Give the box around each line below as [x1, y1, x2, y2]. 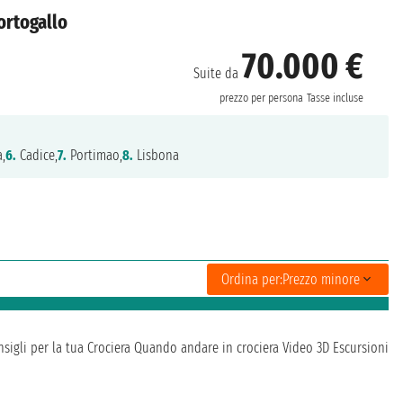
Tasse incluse [307, 90, 364, 105]
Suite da [193, 64, 243, 82]
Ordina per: [221, 270, 282, 288]
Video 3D [282, 339, 329, 357]
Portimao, [67, 147, 123, 165]
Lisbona [133, 147, 180, 165]
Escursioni [333, 339, 389, 357]
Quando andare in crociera [134, 339, 279, 357]
